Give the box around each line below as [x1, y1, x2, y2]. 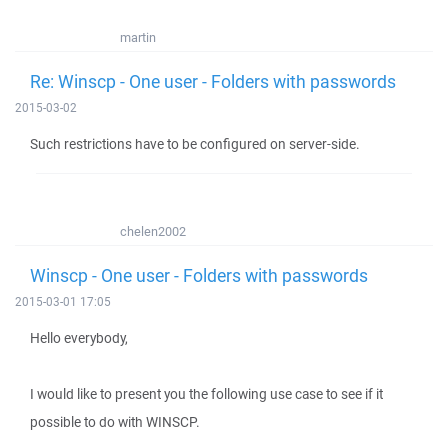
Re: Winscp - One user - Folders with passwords [30, 69, 396, 93]
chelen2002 [120, 223, 186, 240]
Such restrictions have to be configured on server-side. [30, 135, 360, 153]
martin [120, 29, 156, 46]
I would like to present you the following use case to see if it [30, 385, 383, 403]
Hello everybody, [30, 329, 128, 347]
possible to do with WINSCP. [30, 413, 200, 431]
